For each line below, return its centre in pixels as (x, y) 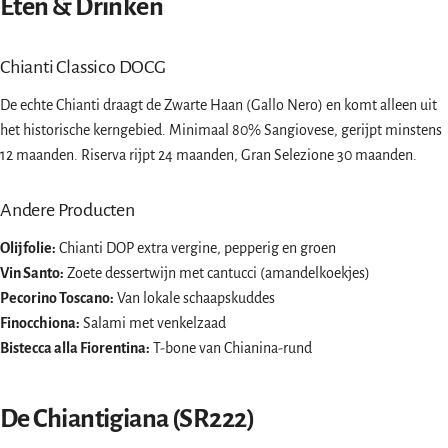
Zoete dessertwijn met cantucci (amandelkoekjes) (217, 273)
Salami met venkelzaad (153, 323)
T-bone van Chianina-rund (231, 348)
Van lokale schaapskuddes (194, 298)
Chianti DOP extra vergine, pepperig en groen (196, 248)
